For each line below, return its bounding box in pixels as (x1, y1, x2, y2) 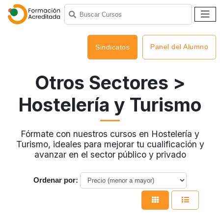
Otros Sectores (34, 71, 168, 94)
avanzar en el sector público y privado (34, 149, 186, 160)
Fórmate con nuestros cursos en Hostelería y (21, 128, 199, 139)
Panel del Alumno (150, 43, 208, 51)
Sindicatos (95, 43, 130, 51)
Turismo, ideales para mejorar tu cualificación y (16, 138, 204, 149)
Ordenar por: (33, 175, 78, 184)
